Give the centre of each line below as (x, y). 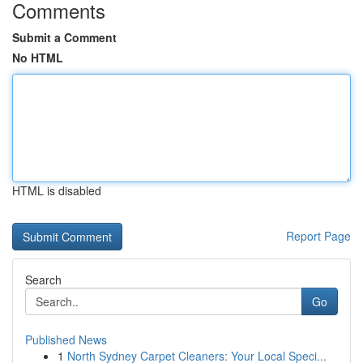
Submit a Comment (64, 37)
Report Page (318, 236)
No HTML (38, 58)
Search (43, 280)
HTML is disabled (57, 190)
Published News (66, 340)
